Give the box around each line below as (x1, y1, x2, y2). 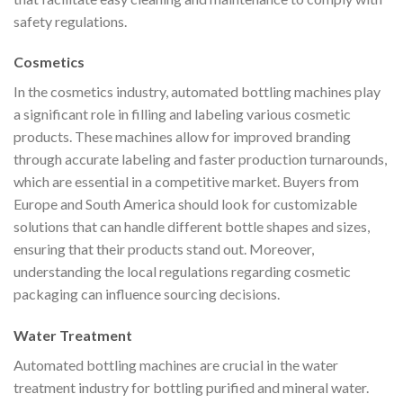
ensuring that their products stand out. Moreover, (13, 240, 314, 258)
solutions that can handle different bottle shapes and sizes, (13, 218, 370, 236)
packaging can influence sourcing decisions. (13, 285, 280, 303)
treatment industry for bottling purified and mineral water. (13, 379, 369, 397)
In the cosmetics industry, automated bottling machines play (13, 83, 381, 101)
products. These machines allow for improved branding (13, 128, 351, 146)
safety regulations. (13, 12, 127, 30)
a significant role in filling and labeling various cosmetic (13, 105, 351, 123)
